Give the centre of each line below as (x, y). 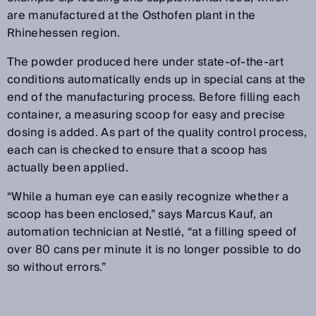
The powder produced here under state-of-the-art (146, 62)
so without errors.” (57, 267)
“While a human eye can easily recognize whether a (148, 196)
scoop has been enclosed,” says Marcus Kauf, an (140, 214)
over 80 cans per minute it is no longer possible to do (154, 249)
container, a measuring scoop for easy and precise (146, 115)
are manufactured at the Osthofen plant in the (132, 15)
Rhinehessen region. (64, 33)
